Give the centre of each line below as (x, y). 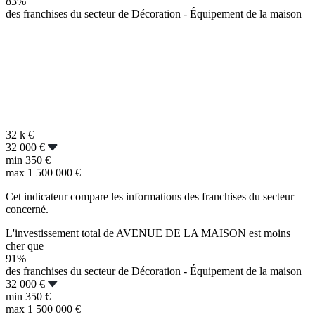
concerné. (27, 209)
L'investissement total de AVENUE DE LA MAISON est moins (148, 233)
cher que (25, 245)
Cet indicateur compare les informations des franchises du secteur (150, 196)
